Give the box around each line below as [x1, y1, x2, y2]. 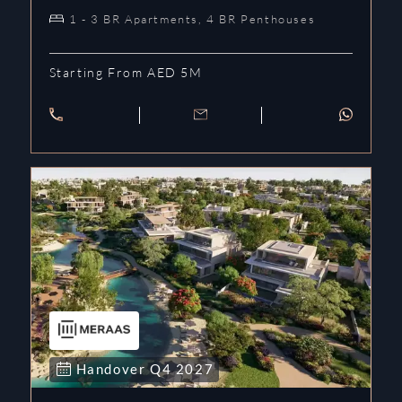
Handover [75, 360, 150, 377]
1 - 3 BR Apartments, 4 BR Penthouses [68, 11, 316, 26]
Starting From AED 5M [48, 64, 203, 80]
